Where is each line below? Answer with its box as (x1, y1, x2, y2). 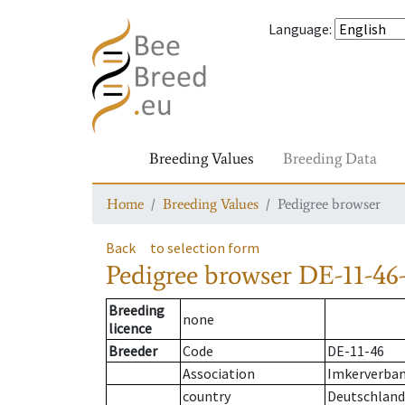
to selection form (150, 239, 259, 257)
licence (108, 319, 152, 338)
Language (268, 20, 329, 38)
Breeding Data (283, 148, 377, 168)
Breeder (108, 342, 157, 361)
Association (183, 364, 255, 383)
